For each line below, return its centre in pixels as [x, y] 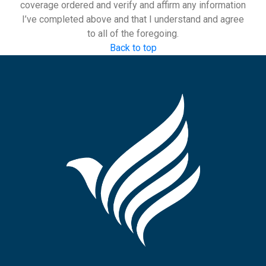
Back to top [133, 48]
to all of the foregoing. [133, 34]
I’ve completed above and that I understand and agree [133, 20]
